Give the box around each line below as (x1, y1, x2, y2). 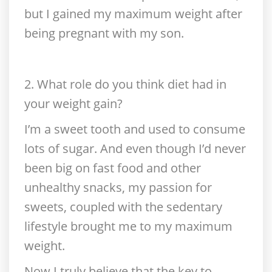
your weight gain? (24, 95, 123, 112)
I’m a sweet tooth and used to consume (24, 121, 245, 137)
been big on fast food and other (24, 160, 201, 176)
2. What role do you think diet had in (24, 76, 226, 92)
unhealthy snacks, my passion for (24, 179, 212, 195)
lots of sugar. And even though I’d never (24, 140, 246, 157)
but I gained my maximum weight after (24, 5, 242, 22)
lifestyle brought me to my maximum (24, 218, 233, 234)
